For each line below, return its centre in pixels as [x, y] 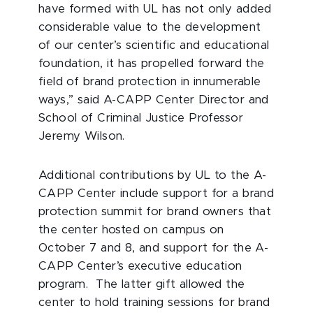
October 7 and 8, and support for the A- [154, 248]
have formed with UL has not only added [155, 9]
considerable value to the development [150, 28]
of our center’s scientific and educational [154, 46]
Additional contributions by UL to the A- [153, 176]
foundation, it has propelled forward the [152, 64]
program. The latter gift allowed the [142, 285]
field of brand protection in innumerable [150, 82]
